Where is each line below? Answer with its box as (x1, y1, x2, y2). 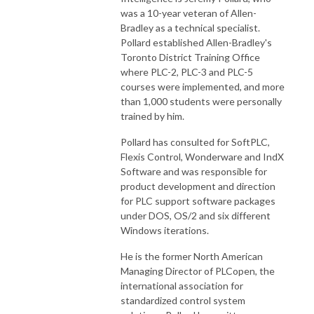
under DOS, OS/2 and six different (121, 209, 271, 221)
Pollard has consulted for (121, 135, 231, 148)
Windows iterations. (121, 224, 209, 236)
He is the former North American (121, 250, 263, 262)
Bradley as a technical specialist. (121, 21, 260, 34)
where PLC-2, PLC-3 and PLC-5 (121, 65, 253, 78)
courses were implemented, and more (121, 80, 285, 93)
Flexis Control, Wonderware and (121, 150, 263, 163)
